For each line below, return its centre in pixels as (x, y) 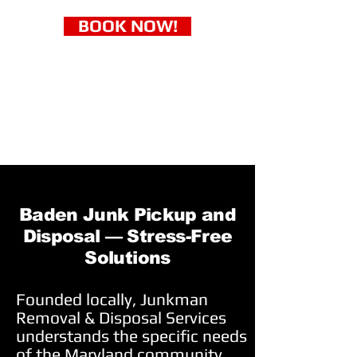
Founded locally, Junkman (112, 299)
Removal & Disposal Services (121, 318)
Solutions (127, 258)
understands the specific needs (131, 336)
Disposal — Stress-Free (127, 236)
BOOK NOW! (127, 26)
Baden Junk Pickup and (127, 215)
